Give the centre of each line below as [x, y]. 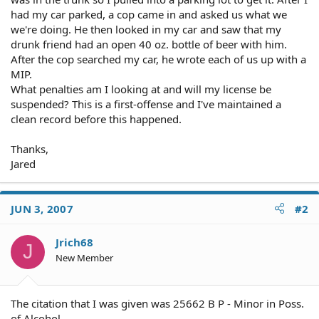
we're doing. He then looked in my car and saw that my [146, 29]
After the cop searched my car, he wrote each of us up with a [158, 59]
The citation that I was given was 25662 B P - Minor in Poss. [157, 303]
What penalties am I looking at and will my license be [141, 89]
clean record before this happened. [96, 119]
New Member [84, 257]
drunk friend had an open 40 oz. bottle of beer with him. [149, 44]
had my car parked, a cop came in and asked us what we [149, 14]
